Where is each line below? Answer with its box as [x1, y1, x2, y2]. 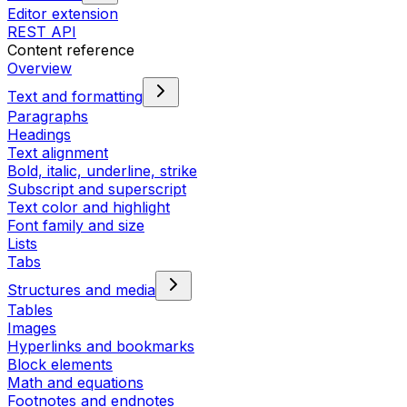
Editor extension [7, 5, 118, 23]
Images [7, 319, 56, 337]
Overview [7, 59, 72, 77]
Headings [7, 125, 71, 144]
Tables [7, 301, 53, 319]
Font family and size [7, 216, 144, 234]
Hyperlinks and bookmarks [7, 337, 194, 355]
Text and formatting [7, 87, 143, 105]
